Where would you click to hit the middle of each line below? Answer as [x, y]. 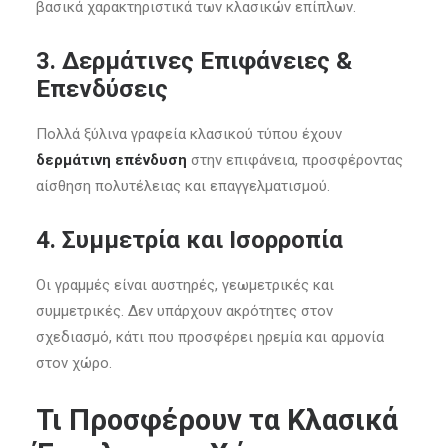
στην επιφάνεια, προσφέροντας [295, 160]
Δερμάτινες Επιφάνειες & [207, 61]
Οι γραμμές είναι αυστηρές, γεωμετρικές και [185, 285]
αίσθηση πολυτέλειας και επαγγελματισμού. [183, 186]
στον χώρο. [74, 363]
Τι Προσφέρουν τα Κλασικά [217, 420]
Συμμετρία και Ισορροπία [202, 240]
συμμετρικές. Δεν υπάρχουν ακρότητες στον [184, 311]
